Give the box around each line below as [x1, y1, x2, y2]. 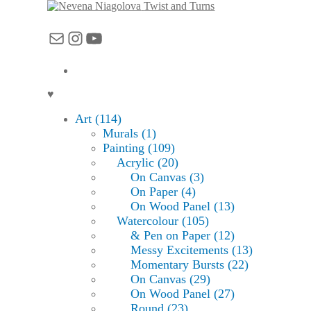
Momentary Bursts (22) [131, 258, 249, 272]
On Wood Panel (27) [131, 287, 235, 301]
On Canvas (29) [131, 272, 211, 287]
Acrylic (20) [117, 155, 179, 170]
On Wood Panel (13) [131, 199, 235, 214]
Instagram [65, 27, 142, 49]
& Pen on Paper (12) [131, 228, 235, 243]
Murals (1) [103, 126, 157, 141]
